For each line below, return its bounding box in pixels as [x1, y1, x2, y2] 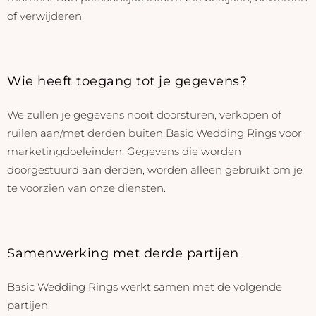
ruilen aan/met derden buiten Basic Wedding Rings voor [7, 126, 302, 140]
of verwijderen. [7, 8, 84, 23]
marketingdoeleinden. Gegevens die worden [7, 144, 241, 158]
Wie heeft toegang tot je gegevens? [7, 73, 247, 89]
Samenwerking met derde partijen [7, 245, 239, 261]
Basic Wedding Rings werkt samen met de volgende [7, 279, 282, 293]
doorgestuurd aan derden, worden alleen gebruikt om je [7, 162, 303, 176]
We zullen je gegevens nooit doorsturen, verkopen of [7, 107, 281, 121]
